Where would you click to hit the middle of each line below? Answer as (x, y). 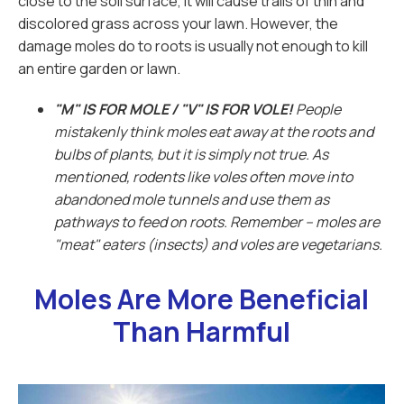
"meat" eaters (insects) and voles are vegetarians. (218, 244)
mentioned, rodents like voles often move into (203, 177)
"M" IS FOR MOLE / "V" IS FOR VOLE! (175, 109)
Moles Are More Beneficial (202, 299)
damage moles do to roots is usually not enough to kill (193, 46)
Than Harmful (202, 331)
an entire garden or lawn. (99, 69)
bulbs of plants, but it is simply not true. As (191, 154)
